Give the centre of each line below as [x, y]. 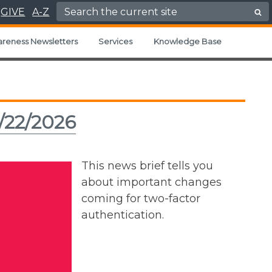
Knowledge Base [187, 41]
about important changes [151, 182]
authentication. [122, 215]
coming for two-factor [141, 199]
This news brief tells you [147, 166]
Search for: [88, 8]
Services [116, 41]
